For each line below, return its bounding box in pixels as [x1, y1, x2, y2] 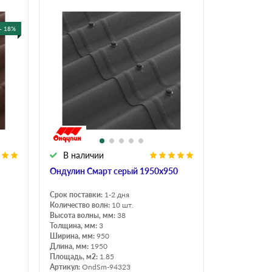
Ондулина [195, 1, 235, 12]
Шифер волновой [21, 73, 91, 84]
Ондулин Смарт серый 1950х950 [50, 165, 178, 176]
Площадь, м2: [50, 251, 100, 261]
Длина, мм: [50, 241, 90, 251]
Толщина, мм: [50, 220, 99, 230]
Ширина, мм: [50, 231, 97, 240]
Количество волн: [50, 200, 112, 209]
